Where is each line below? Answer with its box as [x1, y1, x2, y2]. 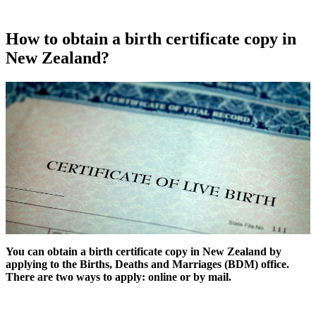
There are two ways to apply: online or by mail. [6, 270, 231, 283]
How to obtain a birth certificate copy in [6, 29, 296, 48]
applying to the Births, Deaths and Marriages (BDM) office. [6, 257, 289, 270]
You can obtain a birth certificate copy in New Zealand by [6, 245, 281, 257]
